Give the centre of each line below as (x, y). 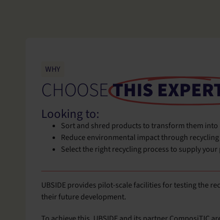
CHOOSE (75, 91)
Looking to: (70, 114)
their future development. (84, 197)
